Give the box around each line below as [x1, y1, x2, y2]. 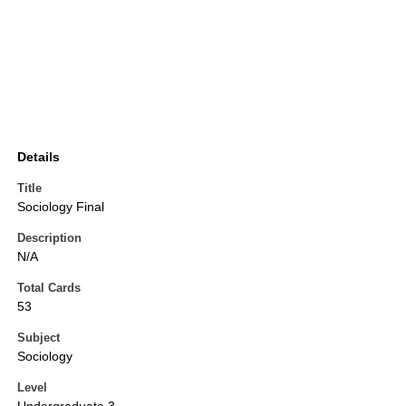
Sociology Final [17, 199, 104, 215]
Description [17, 231, 82, 246]
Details [17, 150, 60, 165]
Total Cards [17, 281, 81, 295]
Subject [17, 331, 60, 345]
